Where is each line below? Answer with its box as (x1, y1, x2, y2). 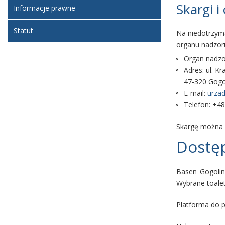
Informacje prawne (14, 3, 75, 13)
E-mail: (184, 88, 207, 98)
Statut (14, 26, 33, 35)
